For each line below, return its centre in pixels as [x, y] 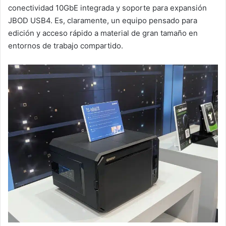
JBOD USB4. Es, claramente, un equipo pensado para [103, 20]
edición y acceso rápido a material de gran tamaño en [103, 33]
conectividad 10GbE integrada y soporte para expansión [107, 8]
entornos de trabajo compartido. [66, 45]
